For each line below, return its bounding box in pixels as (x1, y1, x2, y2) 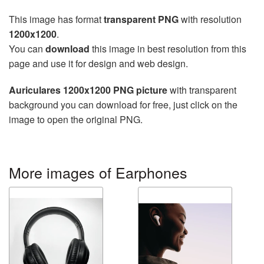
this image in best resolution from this (90, 42, 246, 55)
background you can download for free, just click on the (9, 98, 237, 111)
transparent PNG (104, 12, 179, 26)
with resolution (179, 12, 242, 26)
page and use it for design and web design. (9, 57, 188, 70)
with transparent (167, 83, 236, 97)
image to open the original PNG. (9, 113, 143, 126)
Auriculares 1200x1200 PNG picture (9, 83, 167, 97)
